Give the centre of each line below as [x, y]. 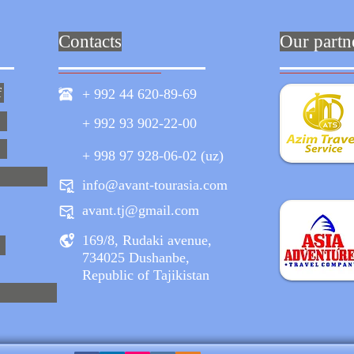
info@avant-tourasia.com [155, 185]
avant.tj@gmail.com [141, 210]
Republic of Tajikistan [146, 275]
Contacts [90, 41]
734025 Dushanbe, [136, 258]
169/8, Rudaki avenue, [147, 240]
